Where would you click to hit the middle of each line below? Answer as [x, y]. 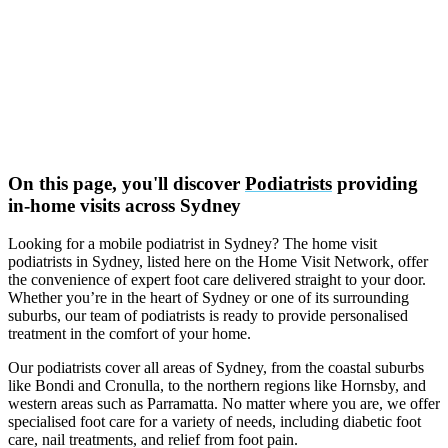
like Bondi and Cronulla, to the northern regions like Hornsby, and [217, 386]
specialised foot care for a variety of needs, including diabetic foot [214, 422]
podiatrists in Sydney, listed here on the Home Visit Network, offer [218, 262]
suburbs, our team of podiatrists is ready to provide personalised [208, 316]
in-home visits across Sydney [124, 205]
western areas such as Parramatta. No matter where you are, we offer [224, 404]
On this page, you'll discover [126, 183]
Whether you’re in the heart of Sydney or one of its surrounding [208, 298]
